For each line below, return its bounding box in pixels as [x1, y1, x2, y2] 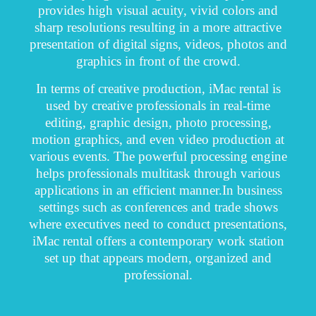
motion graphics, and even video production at [32, 131, 284, 147]
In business [221, 182, 282, 197]
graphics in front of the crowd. [75, 54, 241, 69]
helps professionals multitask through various [36, 165, 280, 181]
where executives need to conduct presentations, [29, 216, 287, 231]
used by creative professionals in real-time [46, 97, 270, 113]
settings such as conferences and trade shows [38, 199, 278, 214]
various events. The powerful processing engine [29, 148, 287, 164]
